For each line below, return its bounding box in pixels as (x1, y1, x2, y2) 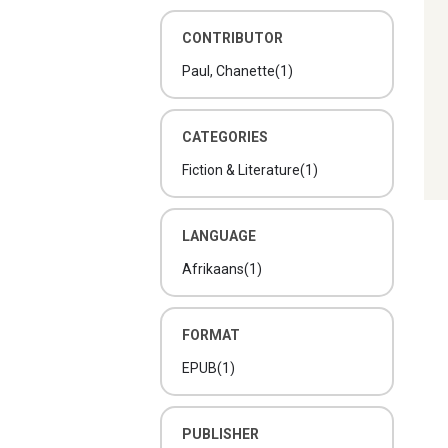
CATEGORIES (182, 129, 268, 145)
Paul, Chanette (182, 63, 275, 79)
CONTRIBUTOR (182, 30, 283, 46)
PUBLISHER (182, 426, 259, 442)
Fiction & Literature (182, 162, 300, 178)
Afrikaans (182, 261, 244, 277)
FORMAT (182, 327, 240, 343)
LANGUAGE (182, 228, 256, 244)
